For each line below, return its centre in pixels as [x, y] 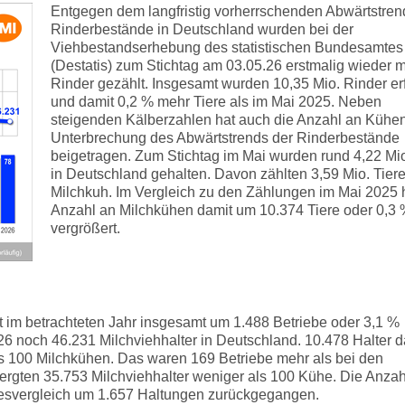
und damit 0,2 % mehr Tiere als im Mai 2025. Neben [216, 102]
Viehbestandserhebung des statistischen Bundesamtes [227, 47]
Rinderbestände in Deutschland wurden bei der [202, 29]
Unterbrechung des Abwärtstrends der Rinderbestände [225, 138]
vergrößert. [85, 228]
